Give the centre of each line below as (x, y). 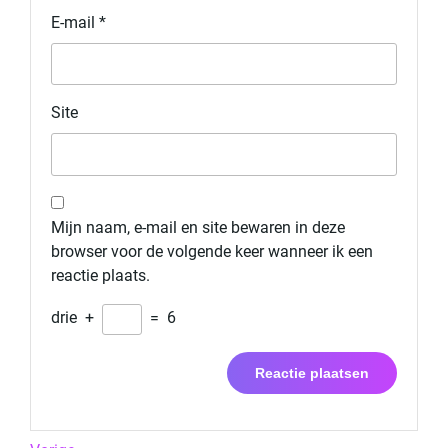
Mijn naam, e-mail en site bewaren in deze (198, 227)
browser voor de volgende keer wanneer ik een (212, 251)
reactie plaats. (100, 275)
